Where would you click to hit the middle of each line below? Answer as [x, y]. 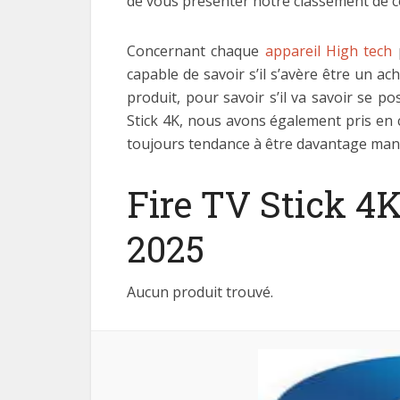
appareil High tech [329, 51]
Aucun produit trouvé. [200, 292]
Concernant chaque [196, 51]
